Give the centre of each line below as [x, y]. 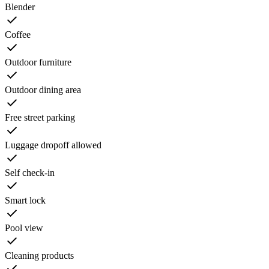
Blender [20, 7]
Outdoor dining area [43, 89]
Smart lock [25, 200]
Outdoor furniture [38, 62]
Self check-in [30, 172]
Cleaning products [39, 255]
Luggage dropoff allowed [53, 145]
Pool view [24, 228]
